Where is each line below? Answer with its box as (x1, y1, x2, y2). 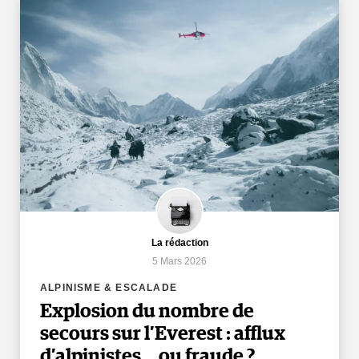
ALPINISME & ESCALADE (40, 281, 177, 293)
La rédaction (151, 236, 208, 248)
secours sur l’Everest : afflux (40, 324, 285, 344)
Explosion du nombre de (40, 301, 254, 321)
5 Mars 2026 (152, 255, 207, 267)
